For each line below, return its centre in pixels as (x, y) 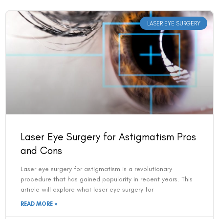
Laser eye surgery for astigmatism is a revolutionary (96, 169)
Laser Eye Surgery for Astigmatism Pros (108, 137)
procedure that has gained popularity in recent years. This (107, 179)
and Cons (41, 151)
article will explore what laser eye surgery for (87, 190)
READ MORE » (39, 204)
